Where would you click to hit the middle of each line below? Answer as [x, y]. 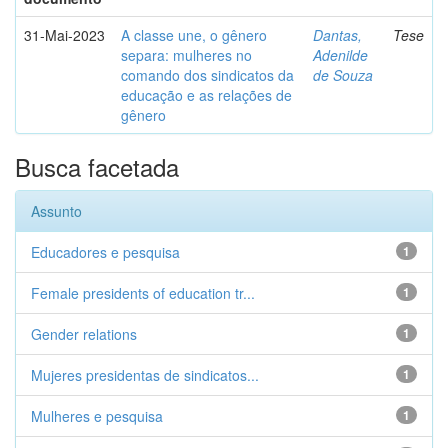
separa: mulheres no [186, 55]
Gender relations [84, 334]
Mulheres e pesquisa [97, 416]
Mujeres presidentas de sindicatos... [145, 375]
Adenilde [340, 55]
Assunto [56, 211]
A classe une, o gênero [194, 35]
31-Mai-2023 [64, 35]
